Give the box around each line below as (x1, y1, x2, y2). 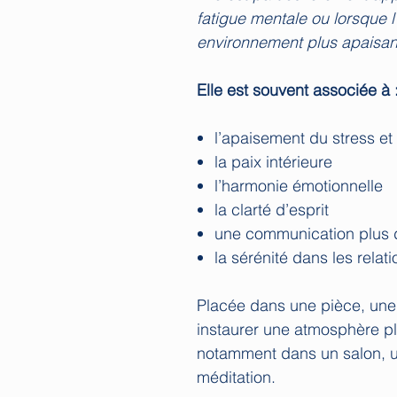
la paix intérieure (214, 151, 332, 172)
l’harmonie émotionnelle (214, 175, 383, 196)
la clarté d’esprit (214, 198, 329, 220)
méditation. (197, 366, 276, 387)
